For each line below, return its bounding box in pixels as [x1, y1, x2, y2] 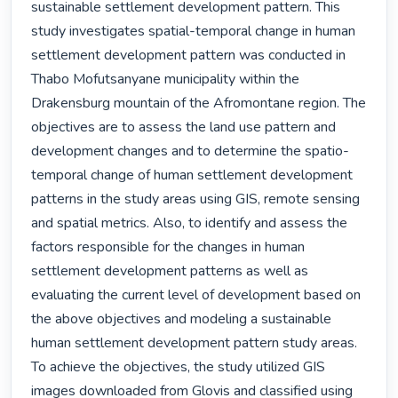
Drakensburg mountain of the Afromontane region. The [31, 93, 367, 114]
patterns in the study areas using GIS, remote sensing [31, 189, 361, 210]
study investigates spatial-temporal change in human [31, 21, 356, 42]
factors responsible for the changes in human [31, 237, 306, 258]
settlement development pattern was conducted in [31, 45, 346, 66]
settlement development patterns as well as [31, 261, 309, 282]
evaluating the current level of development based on [31, 285, 362, 306]
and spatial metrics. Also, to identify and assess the [31, 213, 348, 234]
